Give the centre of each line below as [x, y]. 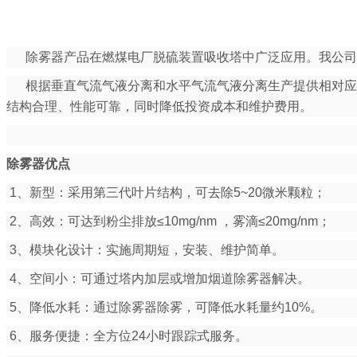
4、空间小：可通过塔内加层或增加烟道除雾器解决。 [158, 279]
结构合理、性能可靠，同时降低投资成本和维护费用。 [159, 107]
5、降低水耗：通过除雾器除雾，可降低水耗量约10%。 [165, 308]
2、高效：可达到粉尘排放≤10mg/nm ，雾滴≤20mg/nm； [169, 222]
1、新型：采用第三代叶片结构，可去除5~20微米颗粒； [166, 193]
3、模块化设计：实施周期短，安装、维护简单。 [145, 250]
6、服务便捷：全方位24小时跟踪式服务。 [127, 336]
